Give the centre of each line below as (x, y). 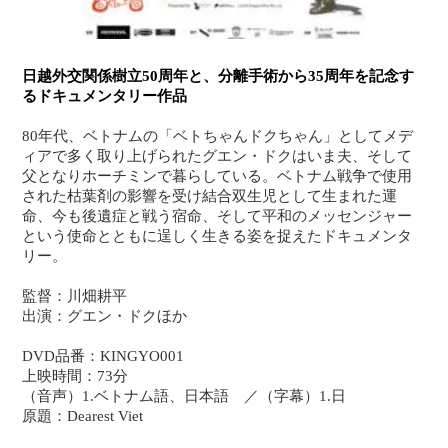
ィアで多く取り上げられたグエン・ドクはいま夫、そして (217, 155)
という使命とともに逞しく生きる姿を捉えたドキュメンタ (217, 235)
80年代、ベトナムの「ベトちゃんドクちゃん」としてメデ (218, 135)
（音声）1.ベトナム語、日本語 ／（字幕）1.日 (184, 395)
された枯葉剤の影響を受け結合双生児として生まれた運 (210, 195)
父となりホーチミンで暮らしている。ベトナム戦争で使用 (217, 175)
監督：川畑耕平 (75, 295)
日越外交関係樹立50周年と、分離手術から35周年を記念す (218, 75)
